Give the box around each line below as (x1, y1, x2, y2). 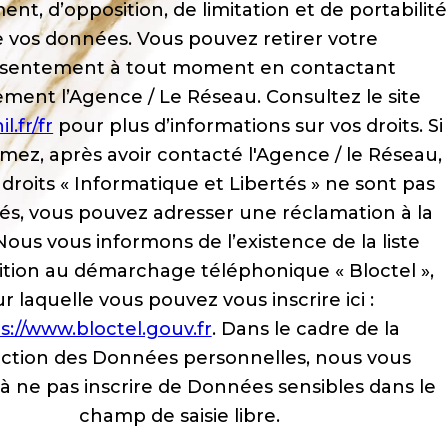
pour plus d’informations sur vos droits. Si (53, 115, 444, 138)
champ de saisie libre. (78, 405, 280, 428)
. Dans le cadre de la (211, 318, 400, 341)
